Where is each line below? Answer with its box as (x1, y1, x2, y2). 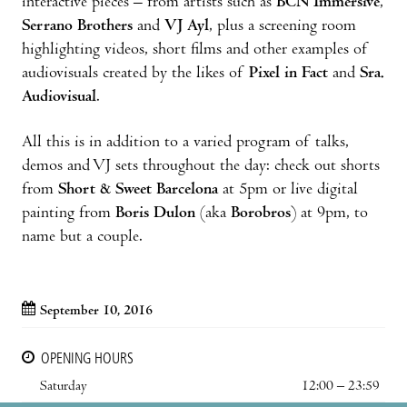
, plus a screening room (209, 17, 356, 35)
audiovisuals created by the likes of (22, 65, 249, 83)
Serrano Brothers (22, 17, 133, 35)
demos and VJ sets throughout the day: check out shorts (22, 157, 380, 175)
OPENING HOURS (41, 352, 134, 367)
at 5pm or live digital (218, 181, 358, 199)
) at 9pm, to (291, 204, 368, 223)
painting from (22, 204, 115, 223)
